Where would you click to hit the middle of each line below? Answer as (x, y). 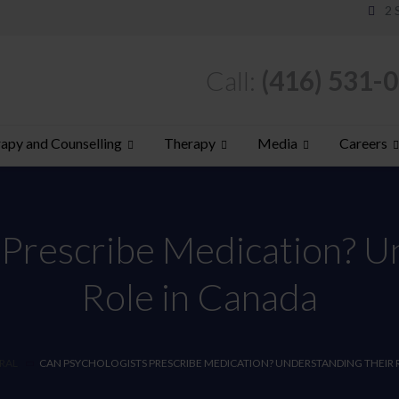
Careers (363, 142)
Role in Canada (199, 297)
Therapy (190, 142)
